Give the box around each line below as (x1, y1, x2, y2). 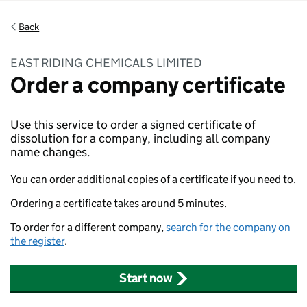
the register (10, 234, 64, 247)
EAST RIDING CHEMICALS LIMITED (10, 56, 202, 71)
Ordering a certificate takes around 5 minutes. (10, 197, 227, 210)
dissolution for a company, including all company (10, 131, 270, 146)
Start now (119, 271, 173, 286)
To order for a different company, (10, 221, 166, 234)
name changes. (10, 145, 90, 160)
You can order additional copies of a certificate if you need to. (10, 173, 296, 186)
